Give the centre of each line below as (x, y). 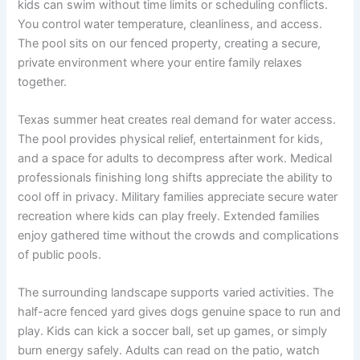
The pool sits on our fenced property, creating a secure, (170, 43)
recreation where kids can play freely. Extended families (169, 216)
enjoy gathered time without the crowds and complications (179, 235)
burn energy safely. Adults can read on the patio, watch (169, 351)
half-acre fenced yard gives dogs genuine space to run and (180, 312)
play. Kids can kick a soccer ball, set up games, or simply (173, 331)
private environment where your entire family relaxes (160, 62)
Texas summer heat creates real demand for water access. (177, 119)
